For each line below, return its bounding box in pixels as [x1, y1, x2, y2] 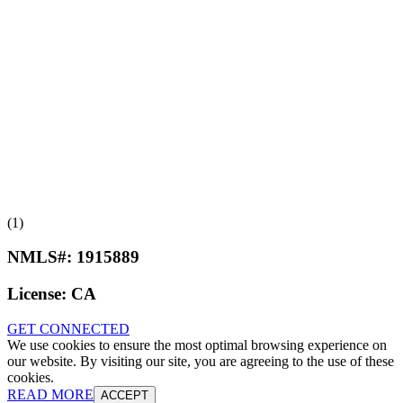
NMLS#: [7, 247, 76, 267]
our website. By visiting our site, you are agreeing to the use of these [7, 353, 394, 369]
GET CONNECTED [7, 320, 130, 336]
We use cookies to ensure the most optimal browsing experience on [7, 336, 387, 353]
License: [7, 284, 71, 304]
